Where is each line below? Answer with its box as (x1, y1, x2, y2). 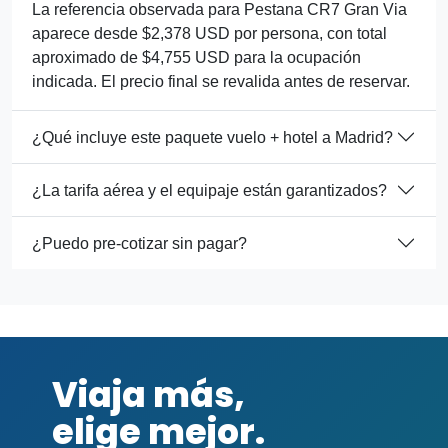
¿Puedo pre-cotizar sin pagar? (32, 234, 247, 252)
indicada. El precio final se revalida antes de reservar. (32, 73, 410, 91)
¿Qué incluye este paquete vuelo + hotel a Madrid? (32, 128, 393, 146)
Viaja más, (52, 371, 245, 420)
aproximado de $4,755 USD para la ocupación (32, 49, 361, 67)
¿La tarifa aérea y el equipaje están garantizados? (32, 181, 387, 199)
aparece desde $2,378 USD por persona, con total (32, 25, 387, 43)
